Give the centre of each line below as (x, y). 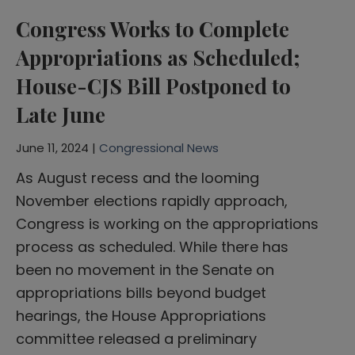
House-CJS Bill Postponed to (153, 86)
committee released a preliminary (136, 338)
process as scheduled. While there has (152, 246)
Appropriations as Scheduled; (158, 57)
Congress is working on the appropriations (167, 223)
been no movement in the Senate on (145, 269)
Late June (61, 114)
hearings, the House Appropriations (141, 315)
